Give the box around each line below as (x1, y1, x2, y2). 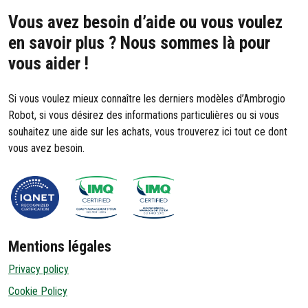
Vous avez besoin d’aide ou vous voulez (8, 12, 283, 33)
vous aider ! (8, 54, 89, 74)
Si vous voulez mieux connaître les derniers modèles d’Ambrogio (8, 92, 285, 106)
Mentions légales (8, 238, 111, 256)
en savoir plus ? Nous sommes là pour (8, 33, 270, 54)
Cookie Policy (8, 285, 67, 298)
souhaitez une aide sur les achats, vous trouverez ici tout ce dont (8, 125, 287, 139)
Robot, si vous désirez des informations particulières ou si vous (8, 109, 279, 122)
